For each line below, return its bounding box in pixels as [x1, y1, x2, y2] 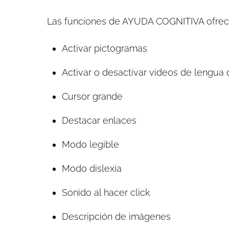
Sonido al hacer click [61, 187, 150, 198]
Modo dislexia [61, 163, 122, 174]
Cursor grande [61, 90, 123, 102]
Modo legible [61, 139, 119, 150]
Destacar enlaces [61, 114, 136, 126]
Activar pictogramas [61, 42, 147, 54]
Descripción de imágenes [61, 211, 171, 222]
